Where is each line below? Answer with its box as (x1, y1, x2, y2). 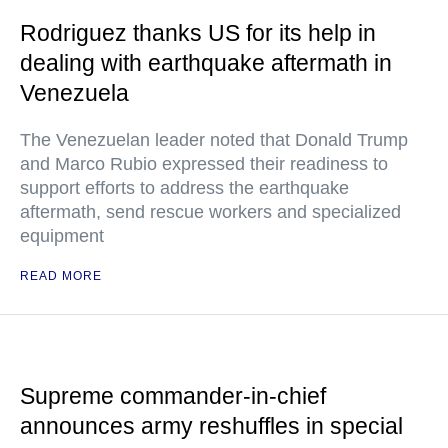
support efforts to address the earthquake (20, 178, 349, 198)
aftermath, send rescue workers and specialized (20, 202, 401, 222)
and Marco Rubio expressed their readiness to (20, 154, 388, 174)
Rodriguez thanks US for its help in (20, 20, 376, 46)
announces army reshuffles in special (20, 413, 403, 439)
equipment (20, 226, 104, 246)
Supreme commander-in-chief (20, 383, 326, 409)
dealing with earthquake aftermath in (20, 50, 392, 76)
